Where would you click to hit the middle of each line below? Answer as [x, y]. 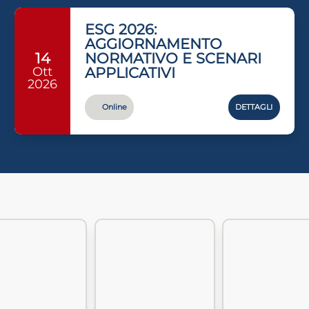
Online [114, 107]
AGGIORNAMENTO [154, 43]
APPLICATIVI [130, 72]
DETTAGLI [254, 107]
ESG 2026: [121, 29]
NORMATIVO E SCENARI [173, 58]
